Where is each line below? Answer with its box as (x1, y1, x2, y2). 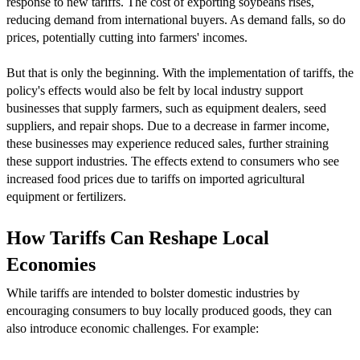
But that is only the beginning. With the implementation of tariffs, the (6, 65, 354, 80)
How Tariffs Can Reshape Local (6, 227, 269, 248)
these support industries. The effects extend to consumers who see (6, 153, 339, 168)
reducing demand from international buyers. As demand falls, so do (6, 12, 346, 27)
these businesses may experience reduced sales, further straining (6, 136, 329, 150)
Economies (6, 253, 96, 275)
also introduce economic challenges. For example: (6, 321, 259, 335)
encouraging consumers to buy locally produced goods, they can (6, 303, 332, 317)
